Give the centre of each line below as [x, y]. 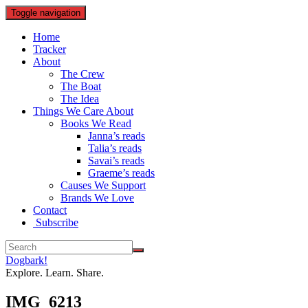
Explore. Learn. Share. [55, 273]
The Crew [82, 74]
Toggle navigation [46, 13]
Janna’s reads [117, 136]
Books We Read [96, 123]
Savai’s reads [116, 161]
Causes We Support [103, 185]
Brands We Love [97, 198]
